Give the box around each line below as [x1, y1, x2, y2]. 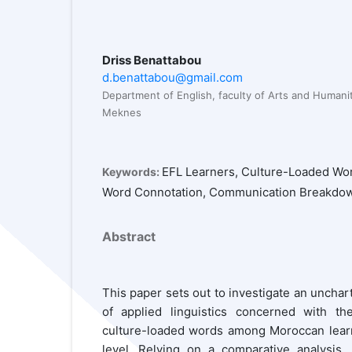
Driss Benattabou [101, 52, 201, 68]
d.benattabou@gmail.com [101, 69, 243, 85]
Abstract [101, 228, 156, 244]
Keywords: [101, 164, 162, 178]
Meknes [101, 105, 141, 119]
